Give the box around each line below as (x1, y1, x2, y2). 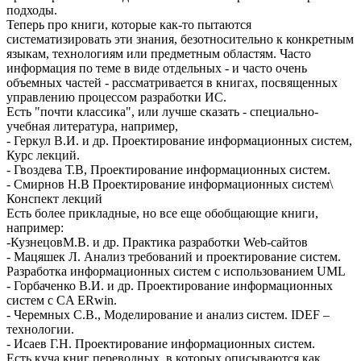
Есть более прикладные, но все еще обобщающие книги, (6, 206, 318, 221)
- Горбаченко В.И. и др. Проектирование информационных (6, 279, 333, 293)
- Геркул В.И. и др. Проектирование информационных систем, (6, 134, 352, 148)
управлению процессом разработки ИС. (6, 90, 226, 105)
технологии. (6, 322, 74, 337)
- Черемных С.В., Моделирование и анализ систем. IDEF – (6, 308, 330, 322)
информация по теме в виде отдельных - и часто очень (6, 61, 307, 76)
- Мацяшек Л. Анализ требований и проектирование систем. (6, 250, 341, 264)
